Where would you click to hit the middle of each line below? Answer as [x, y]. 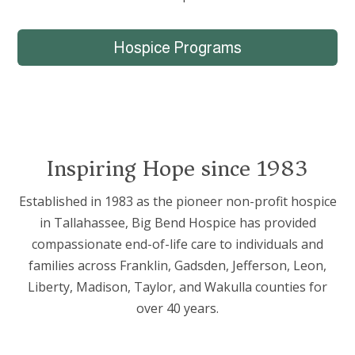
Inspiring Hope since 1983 [177, 168]
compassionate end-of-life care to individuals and [177, 244]
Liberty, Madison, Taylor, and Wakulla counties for [177, 286]
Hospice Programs [177, 47]
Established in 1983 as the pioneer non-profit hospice [177, 201]
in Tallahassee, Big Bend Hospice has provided [177, 222]
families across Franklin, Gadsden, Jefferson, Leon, [177, 265]
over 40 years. [177, 308]
